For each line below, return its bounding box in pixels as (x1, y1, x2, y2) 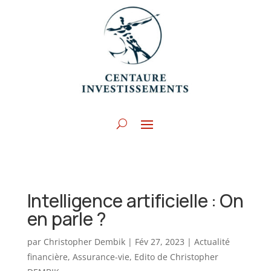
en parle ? (27, 206, 106, 232)
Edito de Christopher (134, 251, 218, 263)
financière (27, 251, 68, 263)
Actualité (194, 236, 230, 248)
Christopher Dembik (43, 236, 125, 248)
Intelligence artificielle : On (27, 188, 244, 214)
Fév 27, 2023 (134, 236, 184, 248)
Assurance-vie (72, 251, 129, 263)
